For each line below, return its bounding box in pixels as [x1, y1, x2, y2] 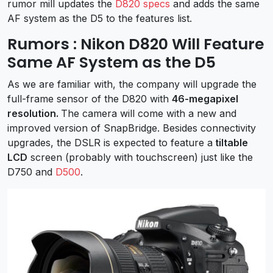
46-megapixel [172, 92, 238, 105]
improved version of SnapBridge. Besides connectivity [7, 121, 256, 134]
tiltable [213, 136, 248, 149]
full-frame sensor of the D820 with [7, 92, 172, 105]
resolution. [7, 107, 61, 119]
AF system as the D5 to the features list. [7, 12, 192, 24]
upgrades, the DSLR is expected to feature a [7, 136, 213, 149]
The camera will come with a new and [61, 107, 236, 119]
